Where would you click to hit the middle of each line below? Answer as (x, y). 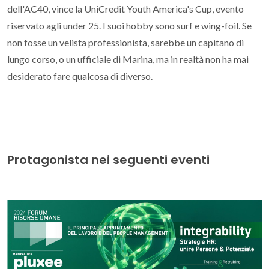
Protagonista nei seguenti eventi (108, 160)
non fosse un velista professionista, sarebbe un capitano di (125, 42)
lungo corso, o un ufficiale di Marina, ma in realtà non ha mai (128, 59)
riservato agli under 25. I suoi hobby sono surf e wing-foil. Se (129, 26)
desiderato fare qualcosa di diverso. (80, 76)
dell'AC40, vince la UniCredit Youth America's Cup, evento (125, 9)
